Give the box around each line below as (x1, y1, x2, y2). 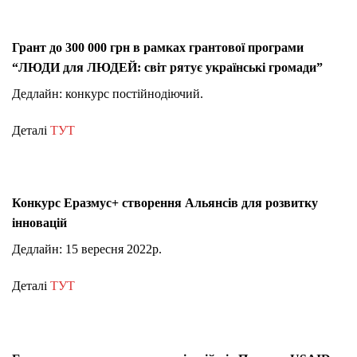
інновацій (12, 216, 67, 230)
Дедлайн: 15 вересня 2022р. (12, 242, 162, 257)
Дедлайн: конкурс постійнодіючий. (12, 87, 203, 101)
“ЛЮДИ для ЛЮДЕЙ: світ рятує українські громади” (12, 61, 323, 75)
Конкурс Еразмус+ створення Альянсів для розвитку (12, 196, 318, 210)
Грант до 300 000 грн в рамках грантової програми (12, 41, 304, 55)
